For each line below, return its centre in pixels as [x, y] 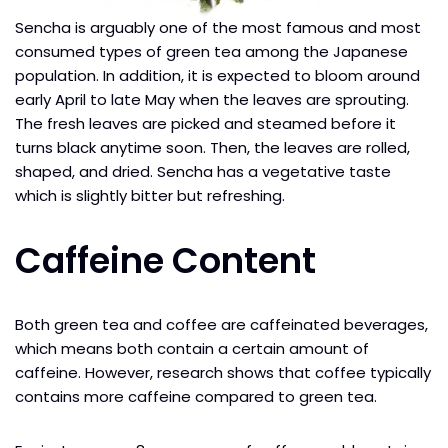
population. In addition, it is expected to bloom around [217, 75]
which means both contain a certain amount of [192, 348]
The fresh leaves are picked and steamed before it [205, 123]
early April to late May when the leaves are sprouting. [212, 99]
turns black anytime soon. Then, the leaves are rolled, [212, 147]
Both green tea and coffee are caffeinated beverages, [221, 324]
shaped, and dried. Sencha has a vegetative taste [203, 171]
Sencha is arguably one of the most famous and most [218, 27]
